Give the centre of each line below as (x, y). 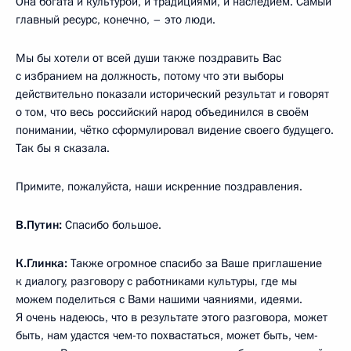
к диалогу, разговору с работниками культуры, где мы (156, 281)
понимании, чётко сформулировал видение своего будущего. (175, 130)
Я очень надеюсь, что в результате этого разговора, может (172, 317)
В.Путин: (40, 224)
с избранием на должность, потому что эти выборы (150, 76)
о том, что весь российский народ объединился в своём (162, 112)
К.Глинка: (43, 263)
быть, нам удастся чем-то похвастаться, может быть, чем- (167, 335)
